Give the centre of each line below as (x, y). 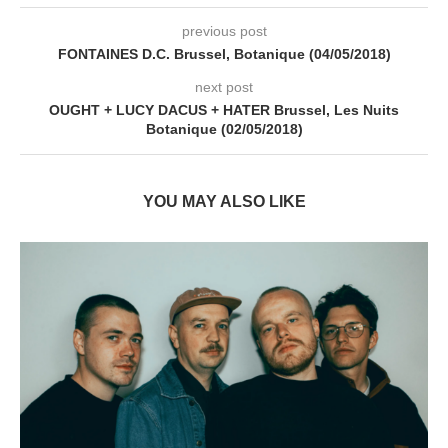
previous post (224, 31)
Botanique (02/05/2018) (224, 129)
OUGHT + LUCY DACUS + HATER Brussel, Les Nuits (224, 110)
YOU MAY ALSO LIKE (224, 202)
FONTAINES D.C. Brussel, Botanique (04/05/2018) (224, 54)
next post (224, 87)
